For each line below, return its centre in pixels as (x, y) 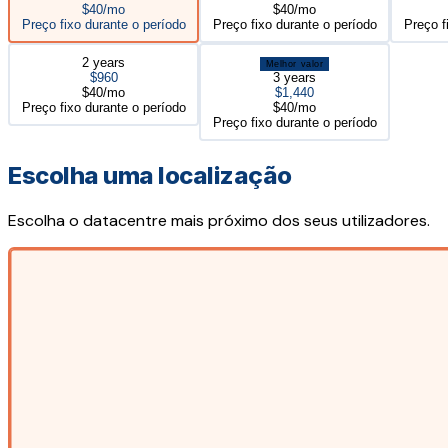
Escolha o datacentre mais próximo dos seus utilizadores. (219, 221)
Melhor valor (294, 63)
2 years (103, 62)
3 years (294, 77)
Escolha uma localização (150, 176)
